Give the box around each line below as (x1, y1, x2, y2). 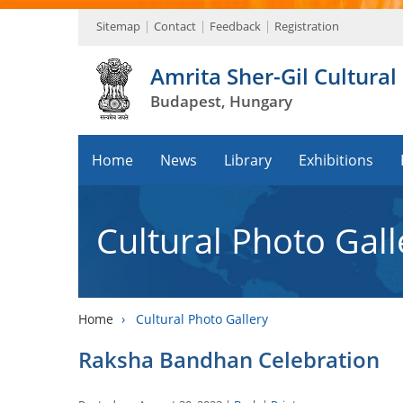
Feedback (210, 18, 261, 34)
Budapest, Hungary (150, 91, 292, 112)
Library (224, 150, 272, 170)
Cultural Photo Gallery (136, 310, 268, 327)
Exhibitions (299, 150, 373, 170)
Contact (154, 18, 196, 34)
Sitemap (96, 18, 140, 34)
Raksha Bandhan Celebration (78, 345, 380, 374)
